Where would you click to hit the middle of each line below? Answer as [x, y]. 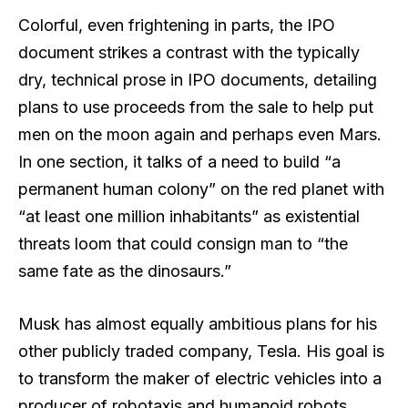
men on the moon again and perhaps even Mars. [200, 134]
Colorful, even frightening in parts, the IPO [177, 25]
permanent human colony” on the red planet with [201, 189]
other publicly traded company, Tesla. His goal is [201, 351]
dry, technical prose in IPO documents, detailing [198, 79]
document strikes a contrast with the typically [189, 52]
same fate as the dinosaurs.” [125, 270]
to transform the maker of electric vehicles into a [200, 378]
